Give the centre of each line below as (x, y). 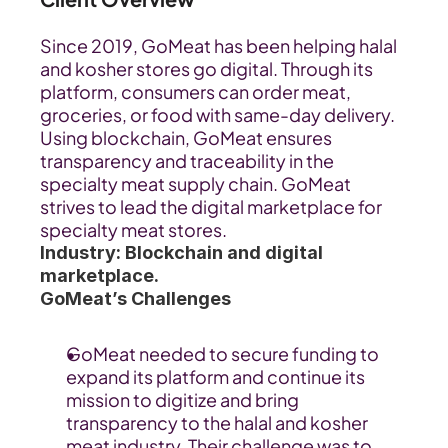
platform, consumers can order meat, (195, 91)
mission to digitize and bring (182, 399)
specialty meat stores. (133, 229)
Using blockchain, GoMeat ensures (186, 137)
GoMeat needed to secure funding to (222, 353)
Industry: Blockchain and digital (181, 252)
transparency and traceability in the (187, 160)
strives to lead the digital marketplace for (211, 206)
